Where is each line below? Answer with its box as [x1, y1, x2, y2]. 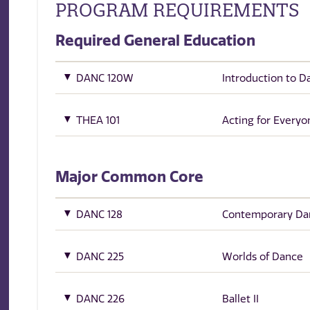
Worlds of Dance [221, 250, 303, 263]
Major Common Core [55, 168, 204, 187]
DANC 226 [76, 292, 125, 305]
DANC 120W [76, 72, 134, 85]
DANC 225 [76, 250, 125, 263]
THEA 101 [76, 113, 120, 127]
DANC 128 [76, 208, 123, 221]
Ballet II [221, 292, 259, 305]
